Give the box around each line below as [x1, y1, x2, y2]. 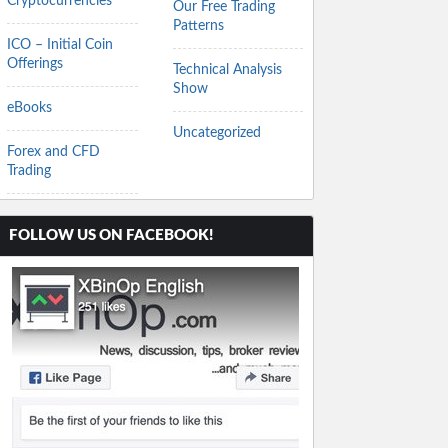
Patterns [172, 19, 224, 33]
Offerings [7, 57, 63, 71]
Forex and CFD [7, 145, 100, 159]
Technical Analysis [172, 63, 282, 77]
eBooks [7, 101, 52, 115]
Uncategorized [172, 126, 261, 140]
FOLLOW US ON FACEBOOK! [9, 228, 213, 243]
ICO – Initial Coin [7, 38, 113, 52]
